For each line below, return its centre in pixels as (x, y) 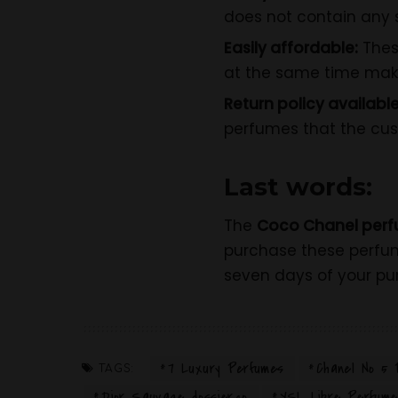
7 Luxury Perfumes (226, 369)
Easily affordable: (291, 48)
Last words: (298, 187)
